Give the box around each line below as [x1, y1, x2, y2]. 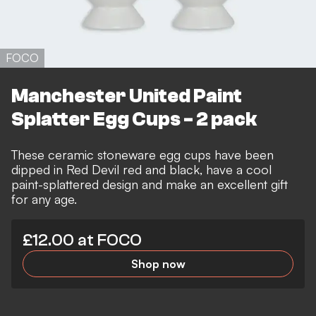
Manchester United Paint [11, 84, 242, 107]
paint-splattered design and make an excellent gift [11, 176, 288, 192]
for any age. [11, 190, 77, 207]
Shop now [130, 256, 186, 271]
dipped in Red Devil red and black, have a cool [11, 161, 272, 177]
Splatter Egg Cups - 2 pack [11, 107, 257, 130]
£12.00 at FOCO [23, 230, 142, 250]
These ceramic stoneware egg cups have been [11, 146, 274, 162]
